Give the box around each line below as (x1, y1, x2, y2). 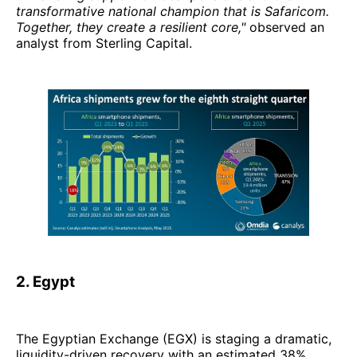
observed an (245, 19, 324, 36)
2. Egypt (16, 273, 75, 292)
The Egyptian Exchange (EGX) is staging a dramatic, (16, 331, 331, 347)
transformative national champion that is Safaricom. (16, 3, 329, 20)
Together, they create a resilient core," (16, 19, 245, 36)
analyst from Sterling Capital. (16, 35, 192, 52)
